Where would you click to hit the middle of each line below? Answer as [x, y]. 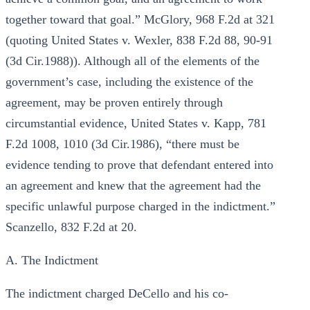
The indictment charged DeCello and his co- [117, 293]
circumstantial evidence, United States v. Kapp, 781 [136, 123]
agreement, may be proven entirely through [114, 102]
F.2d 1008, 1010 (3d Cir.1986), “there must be [122, 144]
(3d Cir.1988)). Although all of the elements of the [133, 61]
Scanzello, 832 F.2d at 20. [71, 227]
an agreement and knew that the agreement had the [133, 185]
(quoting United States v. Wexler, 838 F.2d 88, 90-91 [139, 40]
